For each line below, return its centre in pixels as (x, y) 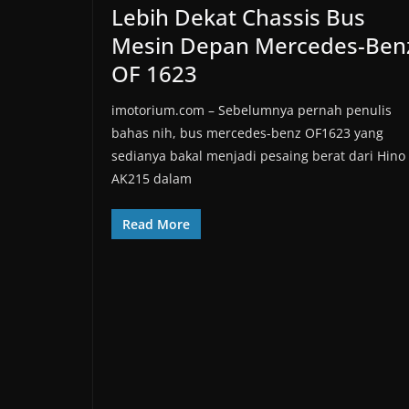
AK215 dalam (152, 178)
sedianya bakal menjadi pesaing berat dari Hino (258, 155)
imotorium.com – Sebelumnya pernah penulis (252, 110)
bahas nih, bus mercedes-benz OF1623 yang (247, 132)
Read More (156, 224)
